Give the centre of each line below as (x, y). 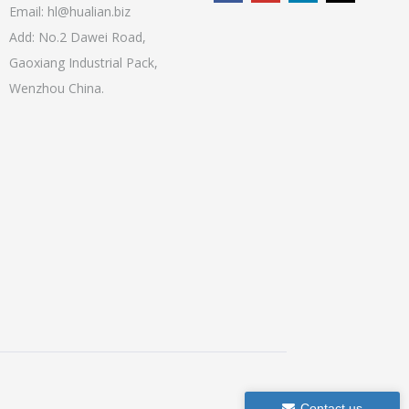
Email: (28, 11)
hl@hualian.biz (89, 11)
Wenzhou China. (57, 88)
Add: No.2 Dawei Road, (78, 37)
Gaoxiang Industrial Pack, (84, 62)
